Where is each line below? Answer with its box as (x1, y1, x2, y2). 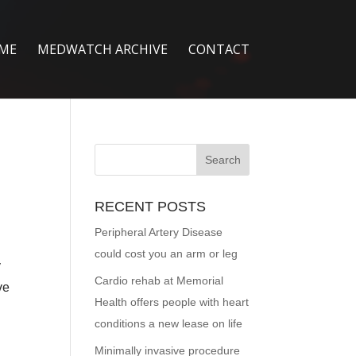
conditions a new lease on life (95, 317, 243, 330)
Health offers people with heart (95, 296, 250, 308)
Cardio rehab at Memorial (95, 274, 224, 287)
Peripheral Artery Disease (95, 226, 223, 238)
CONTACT (188, 41, 250, 58)
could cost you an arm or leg (95, 247, 238, 260)
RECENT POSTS (95, 199, 207, 215)
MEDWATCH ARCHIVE (37, 41, 168, 58)
